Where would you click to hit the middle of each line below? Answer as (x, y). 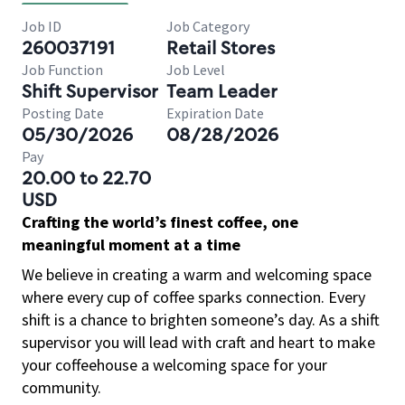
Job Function (62, 70)
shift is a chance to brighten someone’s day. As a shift (201, 320)
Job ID (42, 26)
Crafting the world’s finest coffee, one (160, 222)
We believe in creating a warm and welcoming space (197, 274)
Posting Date (63, 113)
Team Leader (222, 91)
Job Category (208, 26)
